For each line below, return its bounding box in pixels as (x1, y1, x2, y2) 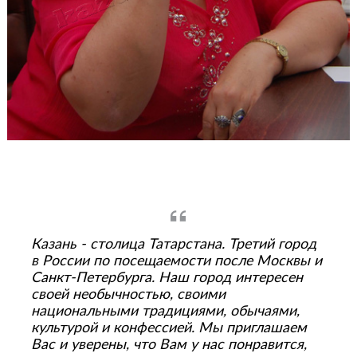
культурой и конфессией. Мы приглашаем (30, 321, 307, 335)
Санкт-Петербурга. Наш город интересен (30, 271, 303, 284)
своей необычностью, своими (30, 288, 226, 301)
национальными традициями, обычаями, (30, 304, 300, 318)
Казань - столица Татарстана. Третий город (30, 237, 316, 251)
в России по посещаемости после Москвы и (30, 254, 322, 268)
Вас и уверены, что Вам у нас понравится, (30, 338, 307, 351)
